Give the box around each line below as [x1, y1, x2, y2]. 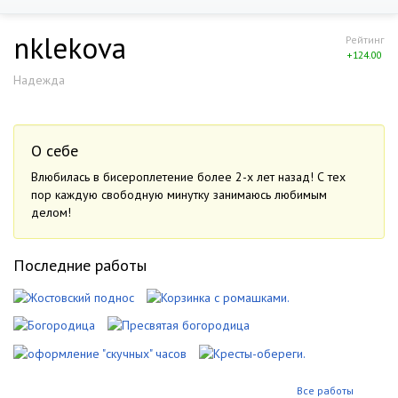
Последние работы [13, 255, 147, 275]
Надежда [13, 72, 65, 88]
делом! [31, 204, 71, 220]
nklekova [13, 28, 126, 67]
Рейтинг [346, 33, 385, 46]
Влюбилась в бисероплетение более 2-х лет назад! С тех [31, 169, 346, 185]
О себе [31, 140, 78, 161]
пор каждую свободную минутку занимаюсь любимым [31, 187, 327, 203]
